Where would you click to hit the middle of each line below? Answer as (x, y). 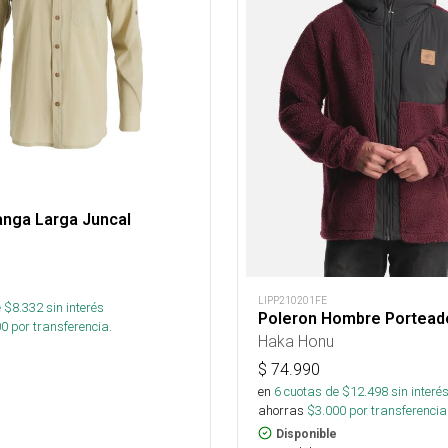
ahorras (281, 410)
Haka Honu (296, 340)
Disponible (306, 433)
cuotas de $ (315, 391)
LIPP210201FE (292, 300)
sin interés (75, 307)
